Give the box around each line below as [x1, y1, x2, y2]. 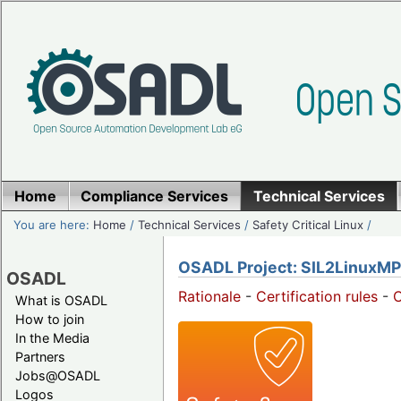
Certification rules [256, 287, 378, 306]
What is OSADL [15, 292, 107, 308]
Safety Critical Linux [252, 217, 364, 232]
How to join [15, 311, 84, 327]
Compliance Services [81, 187, 229, 205]
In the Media [15, 329, 90, 346]
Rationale [178, 287, 241, 306]
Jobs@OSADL [15, 367, 100, 383]
